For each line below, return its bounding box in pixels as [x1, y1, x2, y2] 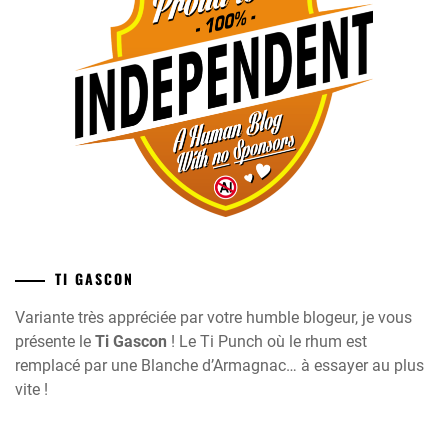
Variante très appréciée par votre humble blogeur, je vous [15, 307, 412, 327]
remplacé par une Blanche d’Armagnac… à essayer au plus [15, 355, 424, 375]
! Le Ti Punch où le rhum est [167, 331, 367, 351]
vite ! [15, 379, 48, 399]
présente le [15, 331, 95, 351]
